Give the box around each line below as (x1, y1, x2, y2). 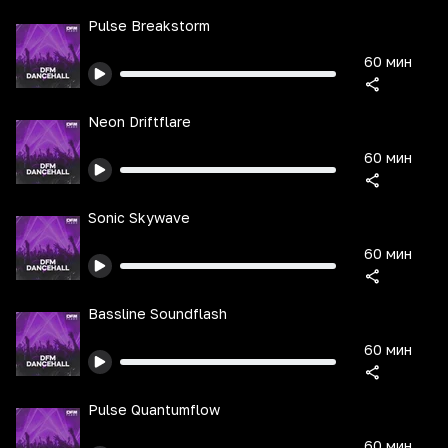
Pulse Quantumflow (88, 401, 220, 418)
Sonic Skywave (88, 209, 190, 226)
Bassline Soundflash (88, 305, 227, 322)
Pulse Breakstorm (88, 17, 210, 34)
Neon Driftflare (88, 113, 191, 130)
